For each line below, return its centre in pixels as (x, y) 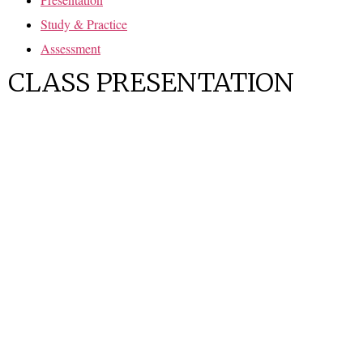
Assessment (70, 49)
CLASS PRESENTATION (151, 83)
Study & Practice (84, 24)
